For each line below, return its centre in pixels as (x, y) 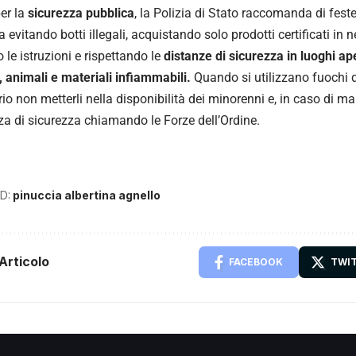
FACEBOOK (256, 261)
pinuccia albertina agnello (87, 195)
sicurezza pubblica (81, 13)
